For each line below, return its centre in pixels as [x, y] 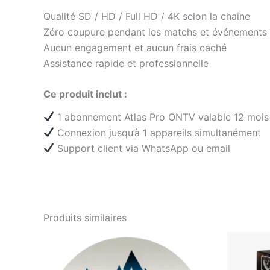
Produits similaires [85, 218]
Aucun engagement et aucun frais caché [135, 47]
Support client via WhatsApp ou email [143, 148]
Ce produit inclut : [85, 94]
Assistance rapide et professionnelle [126, 63]
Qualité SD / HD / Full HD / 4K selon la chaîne [147, 16]
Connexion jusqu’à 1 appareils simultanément [158, 132]
